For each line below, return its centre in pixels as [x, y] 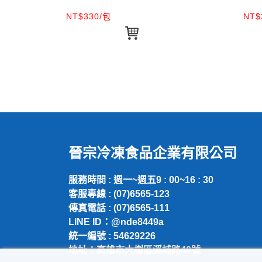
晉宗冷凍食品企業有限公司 [153, 153]
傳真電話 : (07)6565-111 [119, 208]
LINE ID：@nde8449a [116, 222]
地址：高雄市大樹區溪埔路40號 [135, 250]
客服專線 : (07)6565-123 [119, 194]
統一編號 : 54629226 [112, 236]
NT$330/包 [89, 16]
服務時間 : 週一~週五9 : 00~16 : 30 [141, 180]
